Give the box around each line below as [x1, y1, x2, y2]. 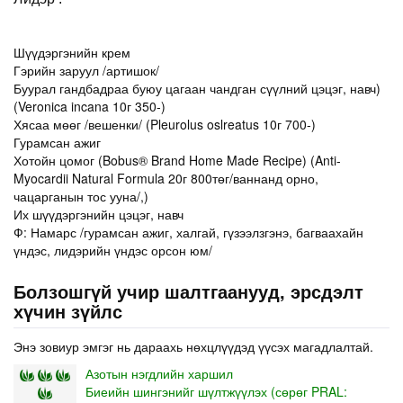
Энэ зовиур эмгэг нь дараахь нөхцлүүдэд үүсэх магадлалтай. [13, 336, 373, 355]
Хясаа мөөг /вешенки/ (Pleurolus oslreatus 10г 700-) [13, 114, 316, 133]
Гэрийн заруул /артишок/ [13, 60, 159, 79]
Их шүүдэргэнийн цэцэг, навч [13, 204, 184, 223]
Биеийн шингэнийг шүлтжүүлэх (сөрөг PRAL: [85, 381, 347, 400]
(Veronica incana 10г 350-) [13, 96, 166, 115]
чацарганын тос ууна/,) [13, 186, 148, 205]
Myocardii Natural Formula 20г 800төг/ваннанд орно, [13, 168, 318, 187]
